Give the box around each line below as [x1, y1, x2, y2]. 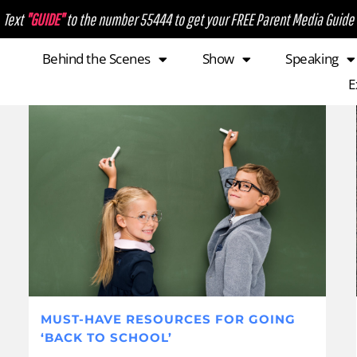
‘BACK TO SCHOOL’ [40, 330, 172, 346]
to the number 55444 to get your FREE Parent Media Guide [66, 10, 354, 29]
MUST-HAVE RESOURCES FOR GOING [40, 312, 296, 328]
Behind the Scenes [41, 49, 151, 68]
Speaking [285, 49, 339, 68]
